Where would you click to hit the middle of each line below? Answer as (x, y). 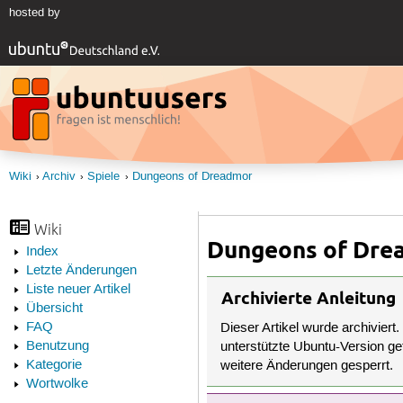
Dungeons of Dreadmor (192, 176)
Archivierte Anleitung (309, 298)
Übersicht (54, 309)
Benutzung (57, 347)
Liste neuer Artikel (78, 290)
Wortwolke (57, 385)
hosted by (34, 13)
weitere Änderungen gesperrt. (307, 367)
